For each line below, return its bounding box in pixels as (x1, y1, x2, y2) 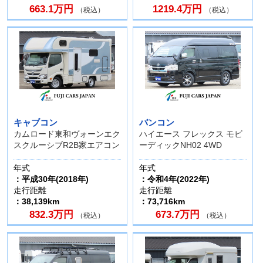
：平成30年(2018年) (13, 174, 89, 184)
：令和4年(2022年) (139, 174, 210, 184)
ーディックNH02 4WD (139, 140, 222, 150)
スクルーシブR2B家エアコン (13, 140, 120, 150)
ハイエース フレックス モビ (139, 129, 242, 139)
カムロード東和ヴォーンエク (13, 129, 120, 139)
